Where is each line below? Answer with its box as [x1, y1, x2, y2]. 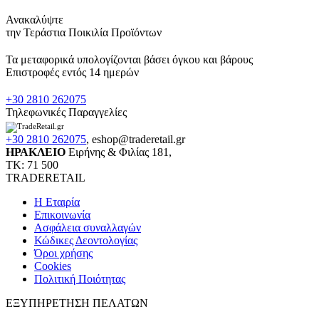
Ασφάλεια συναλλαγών [34, 221, 141, 234]
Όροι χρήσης [34, 247, 93, 260]
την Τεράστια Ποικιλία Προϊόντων [6, 26, 162, 39]
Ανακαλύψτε [6, 14, 63, 26]
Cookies [34, 260, 71, 273]
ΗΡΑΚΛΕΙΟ [6, 146, 66, 159]
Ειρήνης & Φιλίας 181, [66, 146, 172, 159]
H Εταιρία [34, 196, 80, 209]
